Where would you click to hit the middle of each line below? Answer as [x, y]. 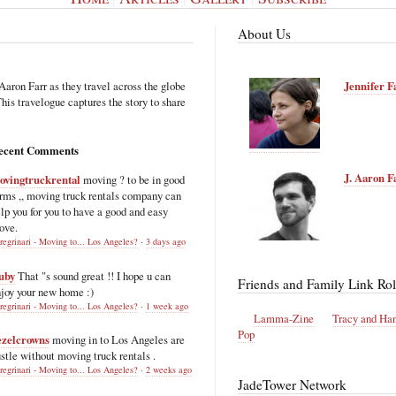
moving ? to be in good [134, 180]
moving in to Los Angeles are [118, 340]
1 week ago [167, 305]
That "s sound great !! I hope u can [94, 275]
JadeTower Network [292, 385]
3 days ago [166, 242]
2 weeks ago [169, 370]
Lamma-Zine [283, 319]
